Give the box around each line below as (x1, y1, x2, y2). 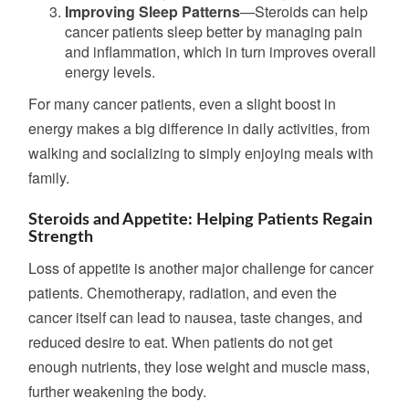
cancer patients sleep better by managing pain (65, 21, 362, 42)
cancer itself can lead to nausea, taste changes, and (28, 307, 362, 328)
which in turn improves (184, 41, 329, 62)
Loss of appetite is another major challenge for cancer (28, 257, 373, 278)
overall (329, 41, 376, 62)
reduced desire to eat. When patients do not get (28, 331, 332, 352)
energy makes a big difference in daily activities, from (28, 118, 370, 139)
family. (28, 167, 69, 188)
